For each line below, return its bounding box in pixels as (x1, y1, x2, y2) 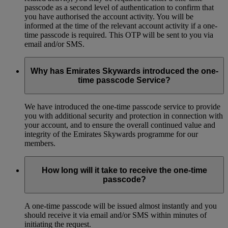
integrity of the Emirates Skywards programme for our (24, 130, 198, 139)
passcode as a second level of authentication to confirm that (24, 3, 214, 12)
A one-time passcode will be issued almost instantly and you (24, 202, 217, 211)
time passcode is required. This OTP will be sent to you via (24, 30, 213, 39)
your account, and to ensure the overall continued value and (24, 121, 215, 130)
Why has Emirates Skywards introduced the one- (30, 66, 218, 75)
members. (24, 139, 55, 148)
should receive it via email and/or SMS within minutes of (24, 211, 207, 220)
